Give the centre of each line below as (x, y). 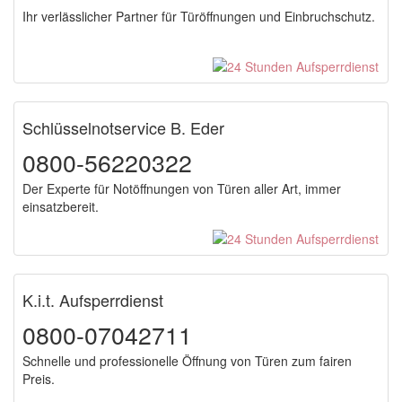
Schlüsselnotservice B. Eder (123, 127)
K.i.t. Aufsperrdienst (93, 300)
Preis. (39, 379)
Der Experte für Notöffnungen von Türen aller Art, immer (182, 188)
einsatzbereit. (61, 206)
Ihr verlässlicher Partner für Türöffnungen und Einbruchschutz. (199, 16)
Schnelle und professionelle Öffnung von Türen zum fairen (187, 361)
